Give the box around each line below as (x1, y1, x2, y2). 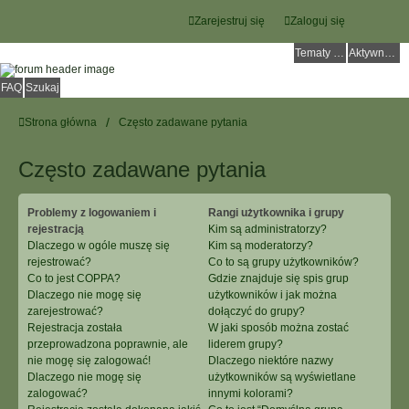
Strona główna (25, 116, 97, 129)
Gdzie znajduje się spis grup (207, 272, 349, 285)
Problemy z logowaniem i (27, 206, 156, 219)
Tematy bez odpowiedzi (333, 47, 344, 59)
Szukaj (26, 81, 59, 94)
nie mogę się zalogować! (27, 354, 151, 367)
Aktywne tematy (384, 47, 395, 59)
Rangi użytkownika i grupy (207, 206, 344, 219)
